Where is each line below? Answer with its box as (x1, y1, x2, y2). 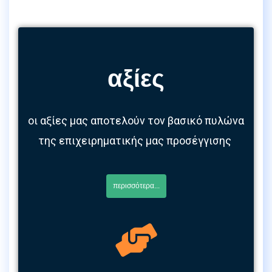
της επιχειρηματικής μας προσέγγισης (38, 134, 234, 148)
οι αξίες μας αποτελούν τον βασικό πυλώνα (28, 114, 244, 127)
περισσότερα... (112, 182, 160, 191)
